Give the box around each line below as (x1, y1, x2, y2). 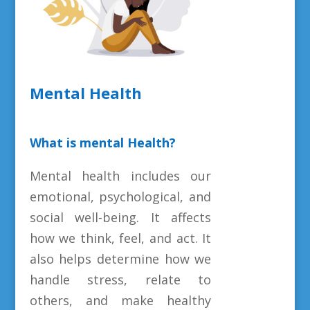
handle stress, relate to (29, 271, 212, 288)
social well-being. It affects (29, 209, 212, 226)
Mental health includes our (29, 167, 212, 184)
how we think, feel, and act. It (29, 230, 212, 246)
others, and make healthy (29, 292, 212, 309)
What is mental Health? (29, 134, 176, 151)
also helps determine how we (29, 250, 212, 267)
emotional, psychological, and (29, 188, 212, 205)
